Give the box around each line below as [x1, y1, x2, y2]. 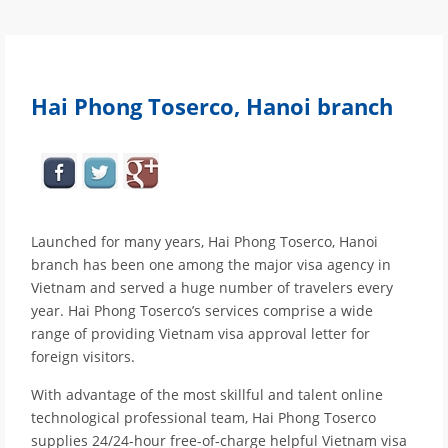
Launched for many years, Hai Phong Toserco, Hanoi [31, 232, 378, 252]
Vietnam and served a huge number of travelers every [31, 278, 393, 298]
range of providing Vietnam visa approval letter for [31, 324, 370, 344]
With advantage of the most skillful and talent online [31, 385, 383, 405]
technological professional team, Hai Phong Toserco [31, 408, 376, 428]
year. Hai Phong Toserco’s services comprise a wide [31, 301, 373, 321]
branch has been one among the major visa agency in [31, 255, 391, 275]
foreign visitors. [31, 347, 135, 367]
